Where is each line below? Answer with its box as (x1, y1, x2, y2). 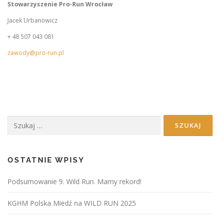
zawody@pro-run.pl (7, 49, 64, 57)
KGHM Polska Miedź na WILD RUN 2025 (7, 198, 136, 208)
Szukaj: (7, 115, 26, 124)
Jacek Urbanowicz (7, 16, 57, 25)
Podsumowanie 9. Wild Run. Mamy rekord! (7, 177, 141, 187)
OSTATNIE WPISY (7, 156, 84, 165)
